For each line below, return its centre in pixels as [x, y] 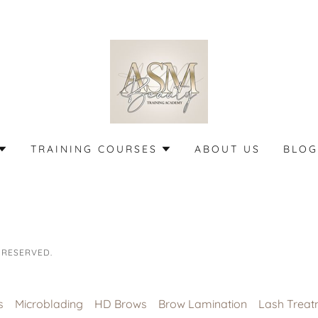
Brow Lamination [203, 303]
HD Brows [121, 303]
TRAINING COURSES [94, 149]
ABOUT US [227, 149]
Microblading [49, 303]
